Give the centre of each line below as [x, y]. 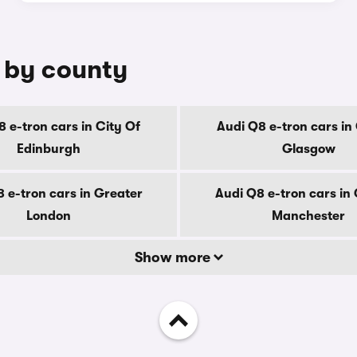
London [49, 216]
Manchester [308, 216]
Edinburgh [49, 149]
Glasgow [308, 149]
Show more [174, 257]
